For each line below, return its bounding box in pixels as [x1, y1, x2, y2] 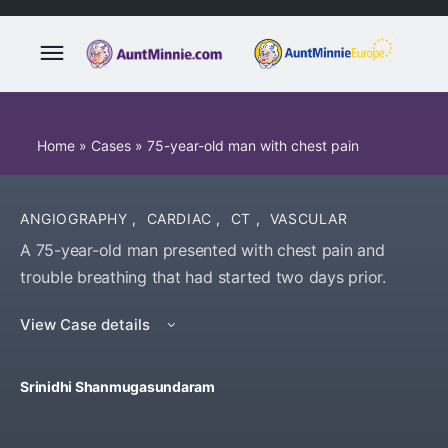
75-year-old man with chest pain [147, 137, 359, 154]
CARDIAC [146, 210, 217, 227]
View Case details [20, 315, 154, 334]
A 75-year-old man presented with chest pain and [20, 240, 385, 260]
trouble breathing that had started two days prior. [20, 267, 387, 287]
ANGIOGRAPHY [20, 210, 133, 227]
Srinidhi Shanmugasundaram [20, 378, 215, 395]
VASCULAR [269, 210, 348, 227]
